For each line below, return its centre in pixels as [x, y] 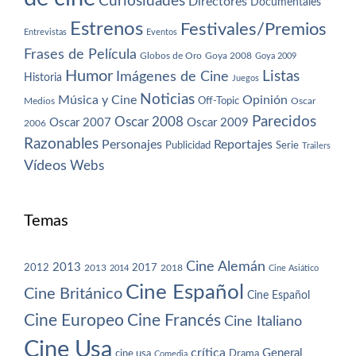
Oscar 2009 [218, 122]
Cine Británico [73, 294]
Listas [281, 76]
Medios [39, 101]
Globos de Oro [171, 55]
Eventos [162, 32]
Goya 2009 [276, 56]
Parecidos [284, 122]
